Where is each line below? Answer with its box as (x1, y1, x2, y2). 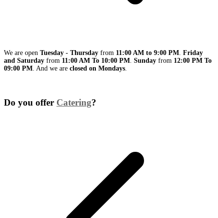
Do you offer (4, 97, 56, 108)
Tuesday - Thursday (40, 49, 98, 56)
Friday (183, 49, 203, 56)
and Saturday (4, 57, 44, 64)
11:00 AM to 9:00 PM (116, 49, 179, 56)
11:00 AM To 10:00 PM (62, 57, 130, 64)
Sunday (134, 57, 158, 64)
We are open (4, 49, 40, 56)
